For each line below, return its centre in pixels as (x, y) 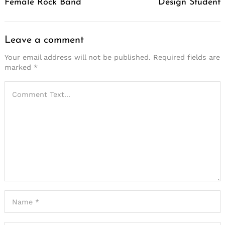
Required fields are (187, 58)
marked (19, 68)
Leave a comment (44, 40)
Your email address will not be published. (78, 58)
